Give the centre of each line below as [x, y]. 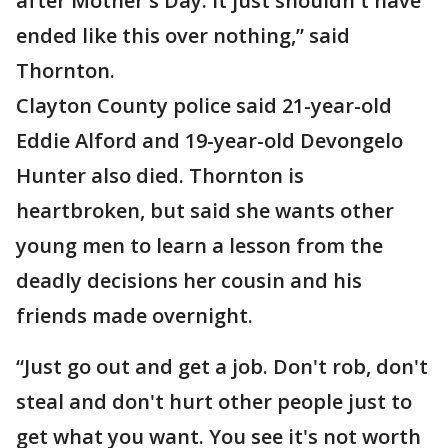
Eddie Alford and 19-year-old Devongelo [209, 140]
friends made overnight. [134, 315]
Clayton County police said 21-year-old [204, 105]
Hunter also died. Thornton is [160, 175]
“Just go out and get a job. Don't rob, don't [222, 366]
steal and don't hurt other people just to [214, 401]
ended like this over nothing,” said [183, 35]
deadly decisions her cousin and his [189, 280]
